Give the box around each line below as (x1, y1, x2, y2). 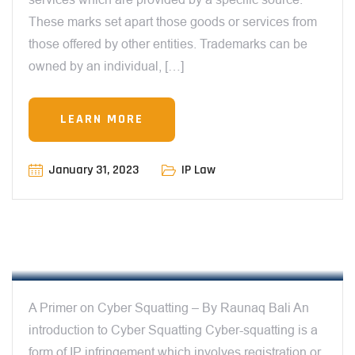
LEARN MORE (60, 111, 143, 128)
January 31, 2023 (48, 162, 139, 179)
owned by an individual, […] (29, 59, 184, 74)
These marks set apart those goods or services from (29, 15, 317, 29)
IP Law (181, 162, 216, 179)
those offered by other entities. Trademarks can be (29, 37, 307, 52)
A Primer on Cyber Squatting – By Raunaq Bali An (29, 301, 309, 315)
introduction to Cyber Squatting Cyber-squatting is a (29, 323, 318, 338)
